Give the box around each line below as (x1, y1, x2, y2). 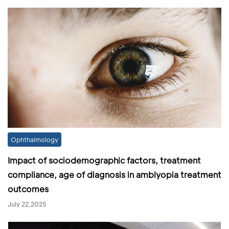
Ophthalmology (11, 135, 58, 144)
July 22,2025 (8, 200, 47, 209)
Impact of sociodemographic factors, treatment (8, 155, 201, 166)
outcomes (8, 184, 49, 195)
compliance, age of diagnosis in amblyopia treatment (8, 169, 221, 180)
